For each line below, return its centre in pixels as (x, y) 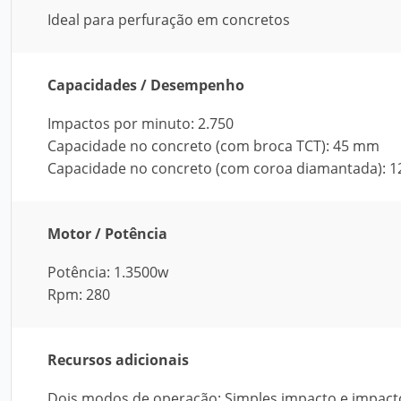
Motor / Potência (107, 234)
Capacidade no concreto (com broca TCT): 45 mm (213, 146)
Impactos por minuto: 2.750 (141, 124)
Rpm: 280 (79, 294)
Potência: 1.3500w (108, 272)
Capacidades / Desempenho (146, 85)
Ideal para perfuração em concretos (169, 20)
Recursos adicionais (118, 360)
